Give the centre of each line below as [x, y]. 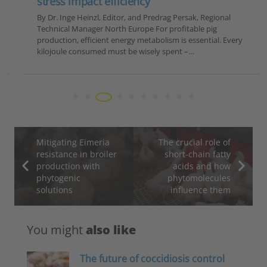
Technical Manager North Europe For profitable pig [118, 28]
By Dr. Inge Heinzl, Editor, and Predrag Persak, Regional [125, 17]
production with [68, 166]
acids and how [202, 166]
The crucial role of [195, 142]
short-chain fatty [198, 154]
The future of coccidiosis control [153, 258]
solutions [54, 190]
